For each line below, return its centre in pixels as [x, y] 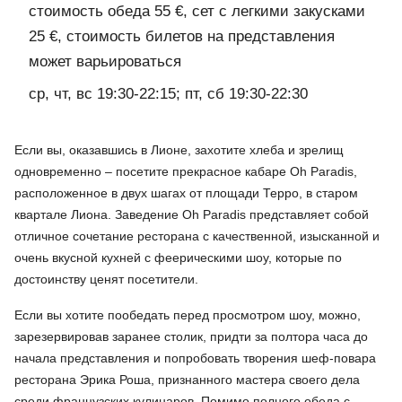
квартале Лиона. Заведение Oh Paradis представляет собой [192, 215]
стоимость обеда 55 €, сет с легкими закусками [197, 12]
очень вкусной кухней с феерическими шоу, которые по [178, 258]
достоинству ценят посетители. [106, 280]
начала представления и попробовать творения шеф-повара [195, 358]
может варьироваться [105, 62]
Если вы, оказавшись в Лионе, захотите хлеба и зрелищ [179, 150]
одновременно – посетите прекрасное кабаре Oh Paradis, [186, 172]
